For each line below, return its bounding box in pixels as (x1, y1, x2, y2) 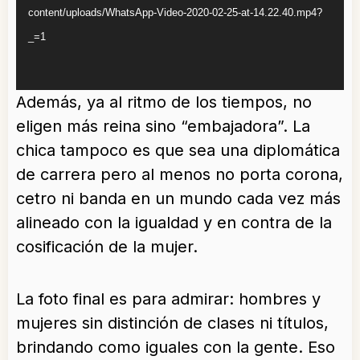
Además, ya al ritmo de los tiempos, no (16, 92, 312, 112)
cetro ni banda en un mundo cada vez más (16, 189, 341, 209)
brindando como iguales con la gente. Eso (16, 337, 335, 358)
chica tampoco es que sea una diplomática (16, 141, 340, 161)
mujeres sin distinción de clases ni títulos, (16, 313, 329, 333)
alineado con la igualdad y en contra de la (16, 213, 332, 233)
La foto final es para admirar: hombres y (16, 289, 321, 309)
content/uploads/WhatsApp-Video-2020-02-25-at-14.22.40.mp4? (28, 6, 322, 18)
